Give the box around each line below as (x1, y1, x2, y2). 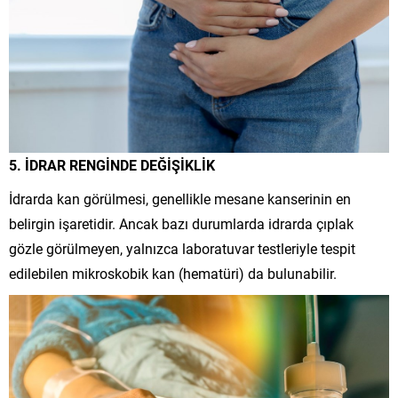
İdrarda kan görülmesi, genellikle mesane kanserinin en (9, 188, 351, 208)
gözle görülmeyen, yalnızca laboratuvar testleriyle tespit (9, 238, 355, 258)
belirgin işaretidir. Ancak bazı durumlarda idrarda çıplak (9, 213, 354, 233)
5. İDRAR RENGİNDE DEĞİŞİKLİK (9, 155, 215, 174)
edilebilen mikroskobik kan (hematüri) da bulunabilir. (9, 263, 337, 283)
